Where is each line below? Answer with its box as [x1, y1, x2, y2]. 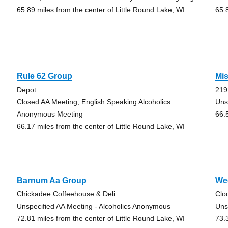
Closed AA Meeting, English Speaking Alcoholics [16, 98, 170, 106]
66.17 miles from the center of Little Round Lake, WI [16, 122, 185, 130]
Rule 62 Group [16, 72, 72, 80]
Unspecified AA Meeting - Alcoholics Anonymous [16, 202, 170, 210]
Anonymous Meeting [16, 110, 83, 118]
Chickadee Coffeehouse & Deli [16, 190, 115, 198]
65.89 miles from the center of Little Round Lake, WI [16, 6, 185, 14]
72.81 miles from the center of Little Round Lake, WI [16, 214, 185, 222]
